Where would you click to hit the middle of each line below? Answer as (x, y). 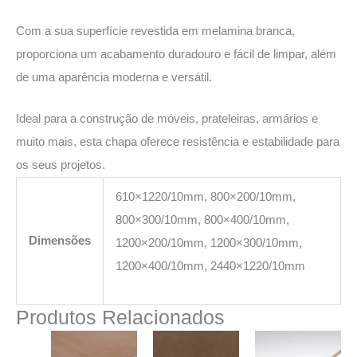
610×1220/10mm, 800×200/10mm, (205, 197)
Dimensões (60, 241)
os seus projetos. (61, 165)
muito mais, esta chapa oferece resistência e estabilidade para (178, 142)
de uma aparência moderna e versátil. (114, 78)
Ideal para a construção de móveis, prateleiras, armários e (167, 119)
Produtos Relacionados (120, 318)
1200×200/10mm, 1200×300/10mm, (208, 243)
